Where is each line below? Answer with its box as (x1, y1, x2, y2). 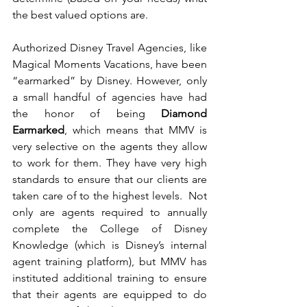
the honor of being (12, 107, 145, 121)
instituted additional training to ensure (12, 271, 207, 285)
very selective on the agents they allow (12, 140, 207, 153)
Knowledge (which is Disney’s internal (12, 238, 207, 252)
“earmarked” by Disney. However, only (12, 74, 207, 88)
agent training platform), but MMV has (12, 255, 207, 269)
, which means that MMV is (64, 123, 207, 137)
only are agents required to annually (12, 206, 207, 219)
